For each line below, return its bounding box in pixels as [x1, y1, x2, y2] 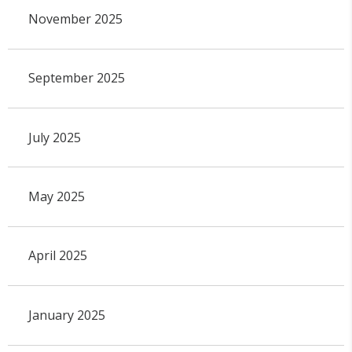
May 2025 [27, 188, 85, 206]
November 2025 [27, 10, 123, 28]
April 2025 [27, 247, 87, 265]
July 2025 [27, 128, 81, 146]
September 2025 [27, 69, 125, 87]
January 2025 [27, 306, 105, 324]
